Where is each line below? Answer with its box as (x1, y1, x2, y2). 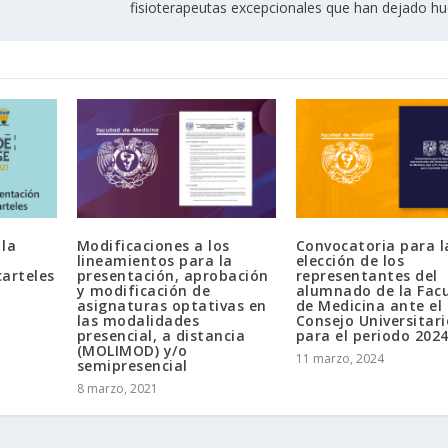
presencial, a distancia (76, 326, 246, 346)
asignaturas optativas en (76, 296, 267, 316)
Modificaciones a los (76, 236, 230, 256)
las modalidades (76, 311, 200, 331)
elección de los (295, 251, 405, 271)
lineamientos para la (76, 251, 233, 271)
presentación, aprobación (76, 266, 269, 286)
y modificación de (76, 281, 211, 301)
